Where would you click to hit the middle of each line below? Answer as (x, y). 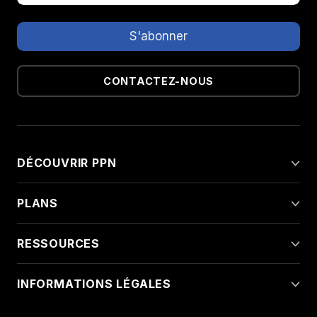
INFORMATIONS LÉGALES (94, 283)
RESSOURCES (58, 243)
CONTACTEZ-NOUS (158, 81)
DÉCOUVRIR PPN (67, 162)
